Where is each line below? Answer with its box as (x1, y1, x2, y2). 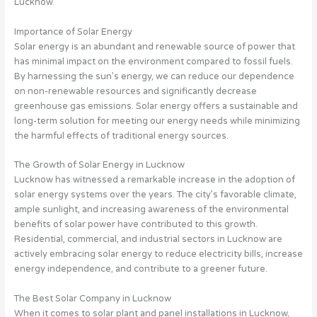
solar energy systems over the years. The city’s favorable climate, (13, 189, 296, 201)
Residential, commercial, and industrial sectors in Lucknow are (13, 234, 282, 246)
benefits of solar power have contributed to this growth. (13, 219, 258, 231)
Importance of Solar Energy (13, 25, 132, 38)
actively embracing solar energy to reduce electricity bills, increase (13, 248, 303, 260)
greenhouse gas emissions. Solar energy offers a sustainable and (13, 100, 298, 112)
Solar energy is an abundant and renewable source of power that (13, 40, 295, 52)
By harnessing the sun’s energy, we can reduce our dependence (13, 70, 294, 82)
